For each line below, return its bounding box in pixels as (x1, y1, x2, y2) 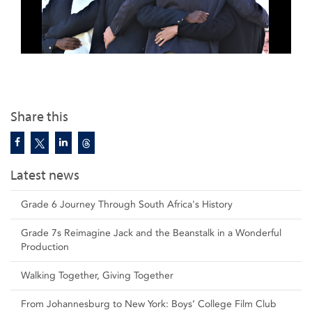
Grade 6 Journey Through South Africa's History (21, 198, 233, 210)
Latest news (10, 167, 79, 183)
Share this (10, 109, 68, 125)
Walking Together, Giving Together (21, 270, 173, 281)
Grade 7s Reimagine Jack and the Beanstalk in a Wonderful (21, 227, 281, 239)
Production (21, 241, 69, 253)
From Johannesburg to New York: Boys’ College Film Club (21, 298, 276, 310)
